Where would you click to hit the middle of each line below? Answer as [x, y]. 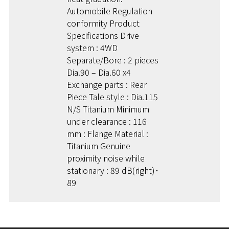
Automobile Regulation [110, 10]
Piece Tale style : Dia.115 [113, 96]
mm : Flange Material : [108, 133]
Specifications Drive [103, 35]
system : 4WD [93, 47]
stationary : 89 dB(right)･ [113, 170]
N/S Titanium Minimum [108, 109]
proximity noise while [106, 158]
